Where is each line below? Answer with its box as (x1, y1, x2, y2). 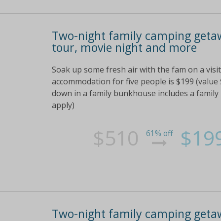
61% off (146, 128, 173, 139)
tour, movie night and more (51, 39, 197, 55)
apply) (51, 100, 74, 111)
